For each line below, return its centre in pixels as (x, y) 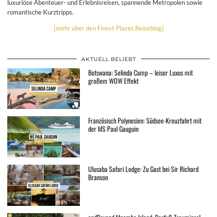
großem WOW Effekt (114, 80)
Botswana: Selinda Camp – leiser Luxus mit (141, 72)
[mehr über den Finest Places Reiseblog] (108, 28)
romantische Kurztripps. (40, 12)
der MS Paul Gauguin (114, 129)
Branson (98, 177)
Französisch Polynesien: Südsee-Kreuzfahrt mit (145, 121)
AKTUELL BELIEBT (108, 59)
